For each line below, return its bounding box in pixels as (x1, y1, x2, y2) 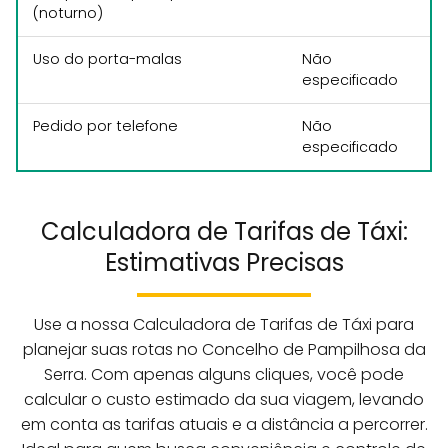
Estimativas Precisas (104, 246, 344, 280)
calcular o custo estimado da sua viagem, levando (24, 388, 424, 412)
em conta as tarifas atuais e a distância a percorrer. (20, 413, 428, 437)
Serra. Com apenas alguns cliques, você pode (44, 363, 404, 387)
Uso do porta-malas (33, 49, 182, 70)
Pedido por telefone (33, 116, 178, 137)
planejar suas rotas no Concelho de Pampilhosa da (22, 338, 426, 362)
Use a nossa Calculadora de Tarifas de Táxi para (34, 313, 414, 337)
